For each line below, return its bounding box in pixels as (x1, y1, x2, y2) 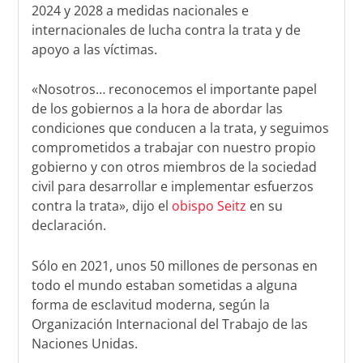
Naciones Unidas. (32, 334, 139, 352)
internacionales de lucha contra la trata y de (32, 20, 301, 39)
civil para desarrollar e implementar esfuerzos (32, 177, 314, 196)
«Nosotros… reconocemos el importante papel (32, 80, 318, 99)
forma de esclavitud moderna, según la (32, 295, 271, 314)
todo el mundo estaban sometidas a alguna (32, 275, 298, 294)
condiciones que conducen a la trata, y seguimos (32, 119, 330, 138)
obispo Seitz (172, 197, 247, 216)
